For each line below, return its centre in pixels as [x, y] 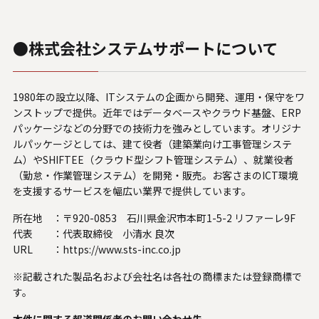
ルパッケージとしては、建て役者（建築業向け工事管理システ [152, 144]
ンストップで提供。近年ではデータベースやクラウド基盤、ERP [157, 113]
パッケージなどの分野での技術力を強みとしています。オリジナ [157, 129]
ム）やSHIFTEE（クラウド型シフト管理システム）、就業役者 [153, 160]
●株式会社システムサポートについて [145, 48]
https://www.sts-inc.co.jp [121, 250]
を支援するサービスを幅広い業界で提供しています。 [132, 191]
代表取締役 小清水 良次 [118, 234]
